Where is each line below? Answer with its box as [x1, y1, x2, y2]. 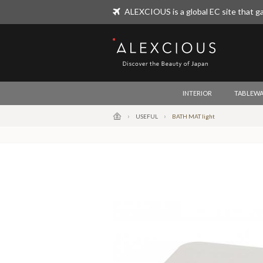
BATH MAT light [172, 113, 215, 120]
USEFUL [136, 113, 158, 120]
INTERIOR [182, 89, 212, 97]
